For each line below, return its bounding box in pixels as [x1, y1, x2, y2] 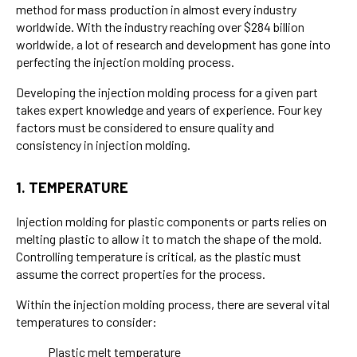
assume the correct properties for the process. [16, 266, 265, 282]
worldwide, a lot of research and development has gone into [16, 37, 331, 53]
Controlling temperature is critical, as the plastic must [16, 249, 301, 265]
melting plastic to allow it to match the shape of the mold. [16, 231, 322, 247]
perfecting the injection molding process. [16, 54, 234, 70]
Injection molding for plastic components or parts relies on [16, 214, 327, 229]
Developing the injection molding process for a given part [16, 84, 318, 100]
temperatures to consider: [16, 314, 157, 330]
